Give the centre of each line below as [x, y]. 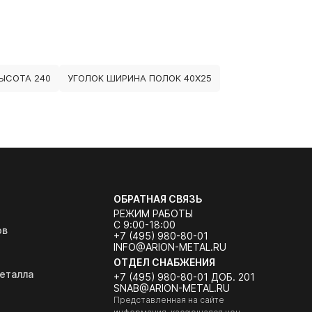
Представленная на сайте [169, 300]
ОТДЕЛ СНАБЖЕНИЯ [164, 262]
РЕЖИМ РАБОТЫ [153, 213]
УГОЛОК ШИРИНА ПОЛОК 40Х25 [140, 78]
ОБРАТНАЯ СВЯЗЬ [158, 199]
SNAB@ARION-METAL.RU [171, 288]
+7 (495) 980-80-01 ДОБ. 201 [184, 277]
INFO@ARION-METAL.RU [170, 247]
